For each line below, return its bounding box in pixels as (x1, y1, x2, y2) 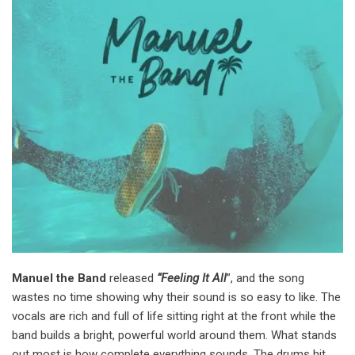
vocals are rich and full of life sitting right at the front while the (12, 309, 336, 323)
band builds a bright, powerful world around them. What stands (12, 328, 337, 342)
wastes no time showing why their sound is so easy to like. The (12, 290, 341, 304)
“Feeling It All (157, 271, 227, 285)
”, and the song (227, 271, 304, 285)
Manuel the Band (12, 271, 106, 285)
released (106, 271, 157, 285)
